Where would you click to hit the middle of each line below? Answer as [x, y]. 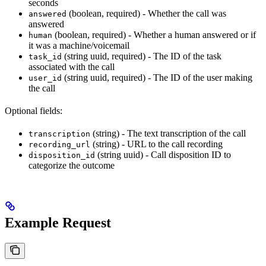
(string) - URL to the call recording [156, 144]
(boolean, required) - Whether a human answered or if [154, 35]
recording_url [59, 145]
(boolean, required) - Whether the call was [146, 14]
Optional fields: [34, 111]
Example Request [58, 223]
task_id [45, 57]
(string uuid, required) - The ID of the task [142, 56]
